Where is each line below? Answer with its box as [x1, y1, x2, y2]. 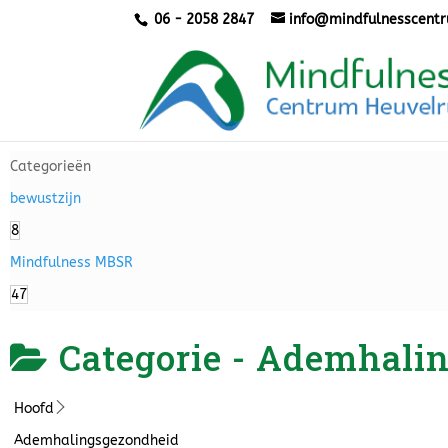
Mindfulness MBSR [10, 254, 133, 271]
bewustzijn [10, 190, 81, 207]
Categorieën [10, 158, 91, 175]
